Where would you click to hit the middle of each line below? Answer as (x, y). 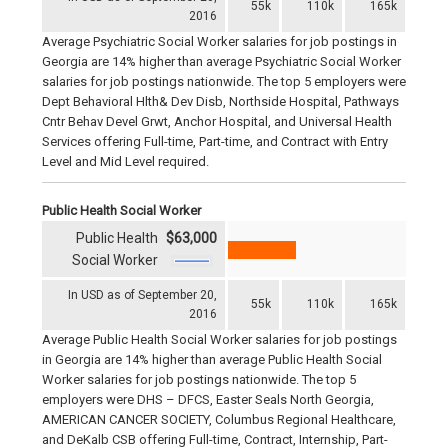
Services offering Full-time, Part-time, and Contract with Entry (215, 142)
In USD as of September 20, (142, 295)
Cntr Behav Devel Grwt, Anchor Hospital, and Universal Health (217, 122)
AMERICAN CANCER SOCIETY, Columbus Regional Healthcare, (219, 420)
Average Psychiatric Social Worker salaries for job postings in (219, 42)
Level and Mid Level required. (125, 162)
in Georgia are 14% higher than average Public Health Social (212, 360)
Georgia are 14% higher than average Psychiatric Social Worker (221, 62)
